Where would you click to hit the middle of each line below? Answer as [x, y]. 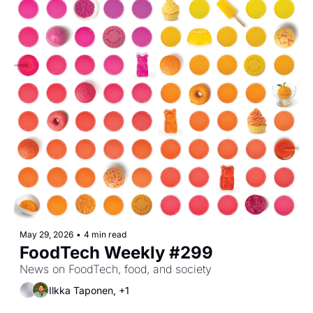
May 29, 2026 [46, 235]
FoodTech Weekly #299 [116, 253]
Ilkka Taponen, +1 [89, 290]
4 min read [105, 235]
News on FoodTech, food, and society [116, 269]
